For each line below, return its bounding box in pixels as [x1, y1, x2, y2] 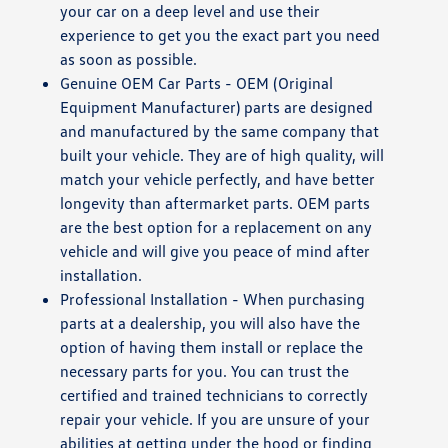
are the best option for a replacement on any [60, 216, 373, 237]
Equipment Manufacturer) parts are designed [60, 96, 374, 117]
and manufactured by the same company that [60, 120, 380, 141]
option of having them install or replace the [60, 336, 364, 357]
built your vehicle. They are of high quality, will [60, 144, 385, 165]
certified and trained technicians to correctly [60, 384, 369, 405]
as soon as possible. [60, 48, 198, 69]
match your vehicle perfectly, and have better [60, 168, 376, 189]
